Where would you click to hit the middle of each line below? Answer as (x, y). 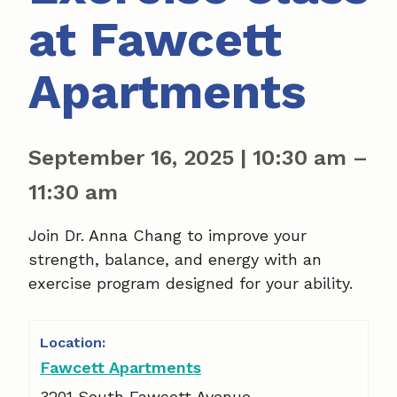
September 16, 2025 (134, 158)
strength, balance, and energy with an (175, 259)
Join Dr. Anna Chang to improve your (167, 235)
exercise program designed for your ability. (191, 283)
